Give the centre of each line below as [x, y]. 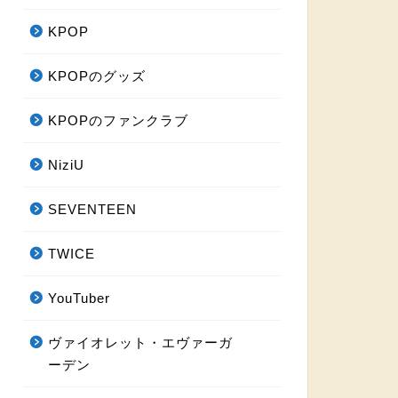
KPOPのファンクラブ [118, 121]
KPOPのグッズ [96, 76]
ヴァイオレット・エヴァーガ [140, 343]
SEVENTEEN [92, 210]
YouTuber [79, 298]
